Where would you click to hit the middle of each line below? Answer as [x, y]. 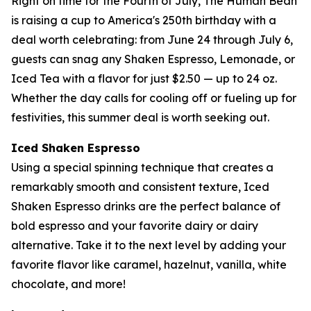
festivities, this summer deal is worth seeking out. [140, 117]
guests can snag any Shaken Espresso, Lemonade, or [153, 59]
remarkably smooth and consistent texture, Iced [140, 187]
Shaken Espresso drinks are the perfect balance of [146, 206]
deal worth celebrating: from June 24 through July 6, [152, 40]
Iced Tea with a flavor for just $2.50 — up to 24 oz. [144, 78]
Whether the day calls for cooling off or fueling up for [154, 98]
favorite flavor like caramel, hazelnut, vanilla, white [149, 264]
